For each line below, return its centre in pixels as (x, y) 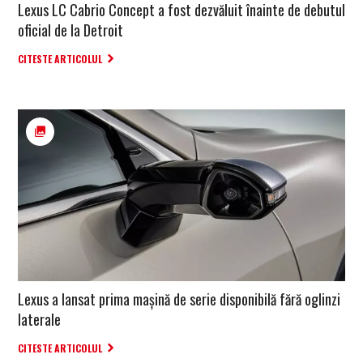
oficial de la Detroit (70, 30)
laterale (39, 320)
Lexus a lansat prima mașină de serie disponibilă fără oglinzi (179, 299)
